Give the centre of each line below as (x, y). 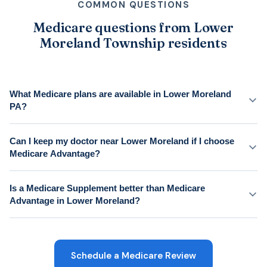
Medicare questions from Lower (133, 27)
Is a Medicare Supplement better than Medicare (107, 188)
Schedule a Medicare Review (133, 255)
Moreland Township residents (133, 43)
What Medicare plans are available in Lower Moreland (120, 94)
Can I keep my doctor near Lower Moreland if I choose (122, 141)
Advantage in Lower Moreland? (75, 200)
